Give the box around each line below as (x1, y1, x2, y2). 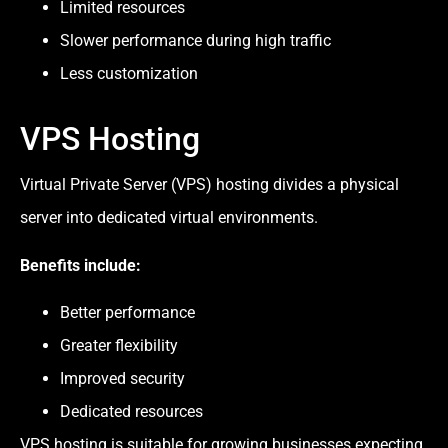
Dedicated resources (60, 402, 203, 422)
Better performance (60, 303, 195, 323)
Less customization (60, 64, 198, 84)
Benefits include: (20, 255, 141, 275)
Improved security (60, 369, 185, 389)
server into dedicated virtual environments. (20, 208, 318, 228)
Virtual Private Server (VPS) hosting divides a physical (20, 175, 399, 195)
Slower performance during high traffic (60, 31, 331, 51)
